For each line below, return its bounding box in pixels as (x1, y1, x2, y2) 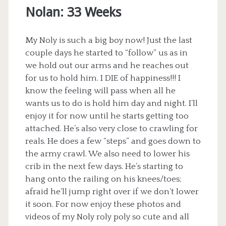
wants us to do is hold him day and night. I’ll (25, 98, 198, 108)
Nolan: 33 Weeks (25, 5, 122, 20)
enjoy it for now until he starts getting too (25, 111, 189, 121)
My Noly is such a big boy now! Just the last (25, 35, 192, 45)
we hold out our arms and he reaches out (25, 61, 189, 70)
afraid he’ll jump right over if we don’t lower (25, 187, 199, 196)
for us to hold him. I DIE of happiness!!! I (25, 73, 181, 83)
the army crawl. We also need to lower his (25, 149, 190, 158)
